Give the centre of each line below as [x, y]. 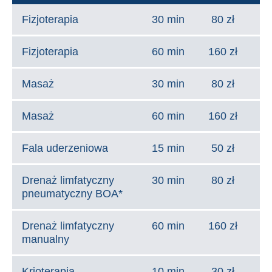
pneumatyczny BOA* [72, 194]
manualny [46, 239]
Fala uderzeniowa [65, 148]
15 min [168, 148]
